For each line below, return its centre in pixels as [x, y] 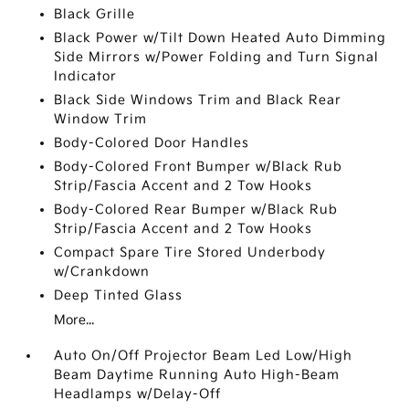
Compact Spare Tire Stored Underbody [190, 252]
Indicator [86, 76]
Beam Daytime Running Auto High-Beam [197, 375]
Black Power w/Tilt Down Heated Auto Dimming [220, 38]
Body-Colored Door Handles [152, 143]
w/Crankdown [102, 272]
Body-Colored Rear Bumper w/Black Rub [196, 210]
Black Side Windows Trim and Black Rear [198, 100]
